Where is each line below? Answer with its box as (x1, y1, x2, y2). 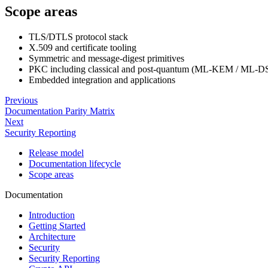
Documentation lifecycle (29, 159, 121, 169)
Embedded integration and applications (29, 75, 175, 86)
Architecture (29, 232, 75, 242)
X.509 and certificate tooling (29, 42, 136, 53)
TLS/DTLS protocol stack (29, 32, 128, 42)
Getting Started (29, 221, 86, 232)
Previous (5, 95, 38, 106)
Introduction (29, 210, 75, 221)
